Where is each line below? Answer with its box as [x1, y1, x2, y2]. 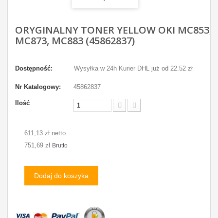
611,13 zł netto [24, 129, 66, 137]
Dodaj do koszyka [34, 172, 89, 180]
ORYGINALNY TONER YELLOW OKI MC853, [15, 23, 212, 36]
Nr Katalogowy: [15, 83, 61, 91]
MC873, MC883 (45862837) [15, 34, 135, 47]
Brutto [52, 142, 68, 149]
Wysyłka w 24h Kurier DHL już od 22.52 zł [74, 65, 193, 72]
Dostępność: [15, 65, 53, 72]
